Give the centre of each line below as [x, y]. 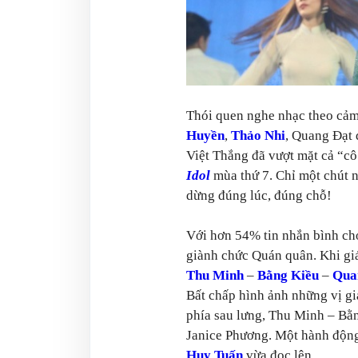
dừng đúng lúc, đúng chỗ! [259, 195]
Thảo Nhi [258, 135]
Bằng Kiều [288, 275]
